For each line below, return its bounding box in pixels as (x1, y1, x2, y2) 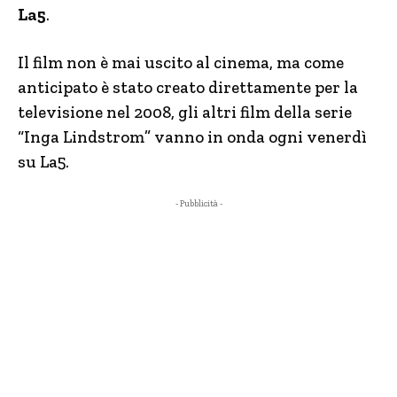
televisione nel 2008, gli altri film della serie (18, 102, 352, 122)
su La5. (18, 152, 69, 172)
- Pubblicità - (175, 198, 222, 209)
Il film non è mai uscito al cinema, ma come (18, 52, 344, 73)
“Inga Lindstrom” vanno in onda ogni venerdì (18, 127, 367, 147)
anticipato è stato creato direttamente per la (18, 77, 358, 97)
